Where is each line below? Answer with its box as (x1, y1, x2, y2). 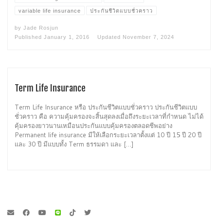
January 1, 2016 (44, 34, 90, 40)
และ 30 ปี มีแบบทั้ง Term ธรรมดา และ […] (15, 140, 134, 149)
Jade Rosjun (23, 25, 58, 31)
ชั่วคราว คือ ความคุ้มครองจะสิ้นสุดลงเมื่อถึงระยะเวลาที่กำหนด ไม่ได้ (15, 112, 203, 121)
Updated (97, 34, 123, 40)
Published (15, 34, 44, 40)
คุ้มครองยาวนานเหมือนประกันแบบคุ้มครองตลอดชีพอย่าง (15, 121, 172, 130)
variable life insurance (18, 7, 81, 14)
